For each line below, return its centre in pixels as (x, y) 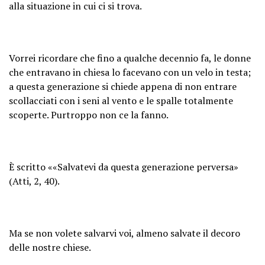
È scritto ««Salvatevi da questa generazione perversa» (124, 167)
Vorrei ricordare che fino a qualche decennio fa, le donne (130, 58)
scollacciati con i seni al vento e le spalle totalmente (121, 100)
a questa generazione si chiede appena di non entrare (123, 86)
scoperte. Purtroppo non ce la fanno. (89, 114)
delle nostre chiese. (50, 247)
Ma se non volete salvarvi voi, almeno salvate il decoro (125, 233)
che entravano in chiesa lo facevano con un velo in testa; (130, 72)
